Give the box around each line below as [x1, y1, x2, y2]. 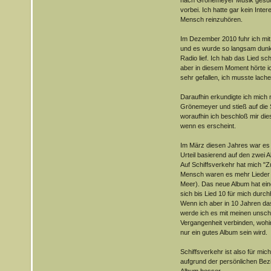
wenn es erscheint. [180, 122, 236, 129]
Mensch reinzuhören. [180, 15, 243, 23]
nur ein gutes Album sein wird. [180, 228, 267, 236]
